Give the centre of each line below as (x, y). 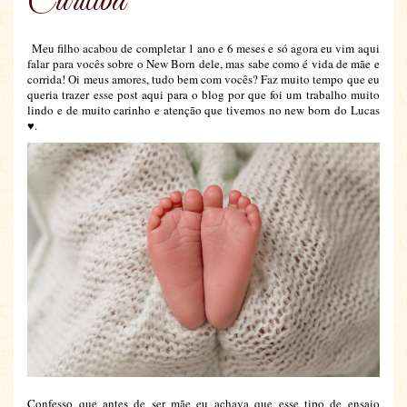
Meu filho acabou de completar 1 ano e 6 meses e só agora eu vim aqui (203, 48)
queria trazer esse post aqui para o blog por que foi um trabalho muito (203, 94)
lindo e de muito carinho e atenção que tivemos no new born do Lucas (203, 109)
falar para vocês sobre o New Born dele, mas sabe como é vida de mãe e (203, 63)
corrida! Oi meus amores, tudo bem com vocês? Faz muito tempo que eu (203, 79)
